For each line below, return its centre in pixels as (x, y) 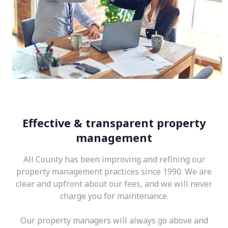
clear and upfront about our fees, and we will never (114, 183)
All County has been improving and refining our (114, 159)
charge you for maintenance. (114, 196)
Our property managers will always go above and (114, 220)
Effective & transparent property (114, 123)
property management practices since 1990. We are (114, 171)
